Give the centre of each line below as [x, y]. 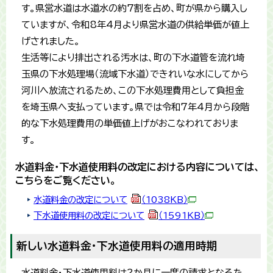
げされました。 [51, 41]
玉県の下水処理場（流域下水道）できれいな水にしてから [135, 74]
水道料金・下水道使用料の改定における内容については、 [138, 167]
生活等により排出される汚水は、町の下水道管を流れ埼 [133, 58]
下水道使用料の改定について [89, 216]
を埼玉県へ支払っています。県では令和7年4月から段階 [135, 107]
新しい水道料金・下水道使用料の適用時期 [117, 246]
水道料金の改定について [80, 200]
